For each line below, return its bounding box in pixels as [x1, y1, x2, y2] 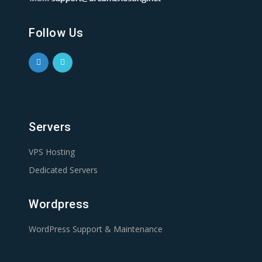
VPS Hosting [29, 146, 75, 158]
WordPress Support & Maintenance [29, 223, 163, 235]
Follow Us [29, 26, 84, 40]
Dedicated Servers [29, 164, 98, 176]
